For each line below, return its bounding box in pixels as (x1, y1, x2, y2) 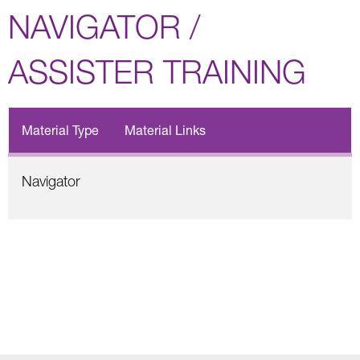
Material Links (125, 121, 206, 137)
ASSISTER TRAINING (8, 51, 306, 91)
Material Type (22, 121, 99, 137)
